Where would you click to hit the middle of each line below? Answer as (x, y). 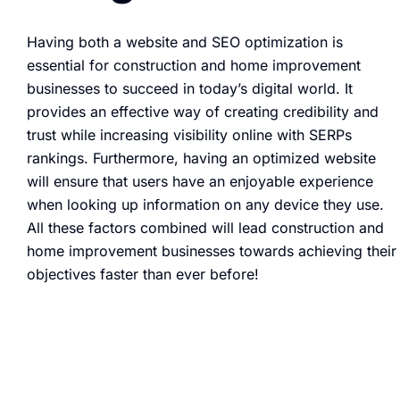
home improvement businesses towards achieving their (212, 251)
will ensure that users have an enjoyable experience (200, 181)
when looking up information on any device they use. (205, 204)
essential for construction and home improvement (194, 65)
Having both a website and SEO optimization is (185, 42)
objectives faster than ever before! (143, 274)
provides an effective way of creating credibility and (203, 112)
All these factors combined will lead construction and (205, 228)
